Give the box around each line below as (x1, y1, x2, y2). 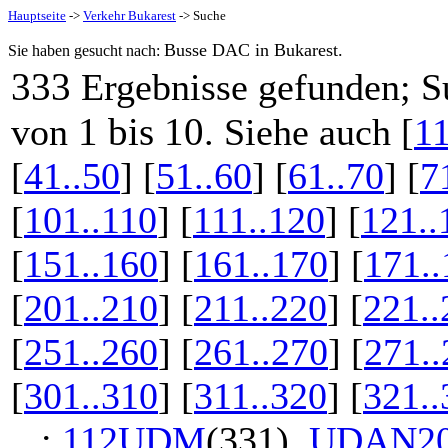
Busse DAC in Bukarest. (164, 40, 343, 60)
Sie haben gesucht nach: (8, 42, 164, 59)
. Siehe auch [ (204, 111, 414, 153)
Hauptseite (8, 8, 66, 23)
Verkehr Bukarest (83, 8, 176, 23)
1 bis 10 (78, 110, 204, 153)
